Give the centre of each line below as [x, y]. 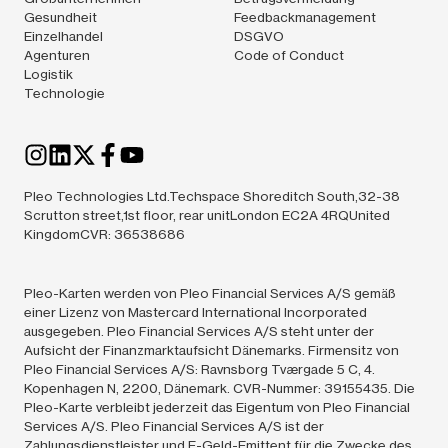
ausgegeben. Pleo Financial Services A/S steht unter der [199, 330]
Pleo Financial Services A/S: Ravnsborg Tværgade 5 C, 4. [199, 368]
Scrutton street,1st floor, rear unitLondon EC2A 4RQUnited [207, 214]
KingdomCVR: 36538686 [104, 233]
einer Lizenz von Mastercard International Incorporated [195, 311]
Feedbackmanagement [305, 16]
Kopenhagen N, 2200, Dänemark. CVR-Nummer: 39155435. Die [219, 387]
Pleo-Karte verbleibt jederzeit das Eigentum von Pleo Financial [217, 406]
